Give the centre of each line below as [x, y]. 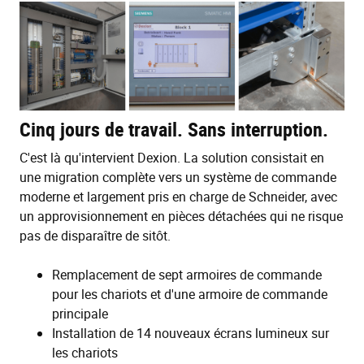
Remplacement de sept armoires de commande [187, 274]
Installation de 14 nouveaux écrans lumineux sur [191, 333]
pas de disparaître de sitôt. [95, 235]
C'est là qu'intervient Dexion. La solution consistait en [172, 157]
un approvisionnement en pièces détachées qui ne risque [181, 216]
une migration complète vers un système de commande [178, 177]
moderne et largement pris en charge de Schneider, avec [178, 196]
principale [80, 313]
